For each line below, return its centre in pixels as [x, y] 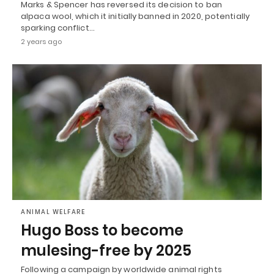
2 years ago [41, 42]
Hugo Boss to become [102, 230]
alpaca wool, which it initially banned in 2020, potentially [135, 17]
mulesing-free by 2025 [106, 250]
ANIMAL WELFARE [53, 212]
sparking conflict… [58, 28]
